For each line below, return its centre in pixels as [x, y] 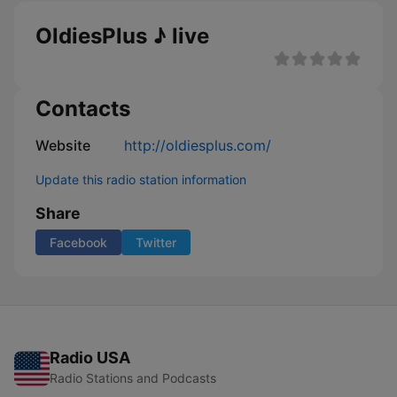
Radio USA [90, 358]
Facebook [78, 242]
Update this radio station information [141, 179]
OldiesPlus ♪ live [122, 36]
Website [63, 145]
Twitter [156, 242]
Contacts [83, 109]
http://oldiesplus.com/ [198, 145]
